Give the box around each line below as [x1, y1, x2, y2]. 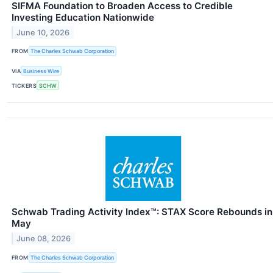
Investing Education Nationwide [12, 11, 154, 23]
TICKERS [12, 82, 37, 89]
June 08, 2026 [16, 234, 71, 244]
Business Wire [23, 67, 60, 74]
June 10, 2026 [16, 27, 70, 37]
